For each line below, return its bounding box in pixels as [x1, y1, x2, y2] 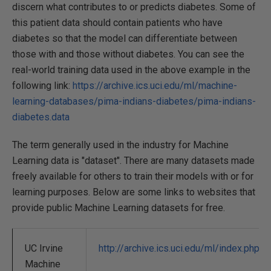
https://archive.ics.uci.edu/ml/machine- [73, 79, 237, 91]
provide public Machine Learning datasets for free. [12, 201, 225, 214]
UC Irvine [25, 242, 63, 254]
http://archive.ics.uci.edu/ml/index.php [99, 242, 260, 254]
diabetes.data [12, 111, 70, 123]
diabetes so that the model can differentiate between [12, 32, 237, 44]
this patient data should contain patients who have [12, 16, 223, 28]
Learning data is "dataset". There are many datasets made [12, 154, 255, 166]
